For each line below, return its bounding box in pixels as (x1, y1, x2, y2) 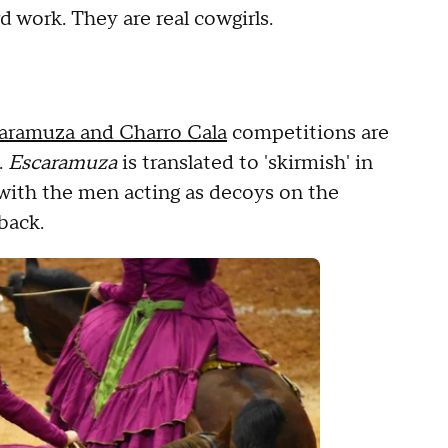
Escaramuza (8, 150, 117, 176)
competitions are (227, 120, 389, 146)
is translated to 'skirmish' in (117, 150, 373, 176)
